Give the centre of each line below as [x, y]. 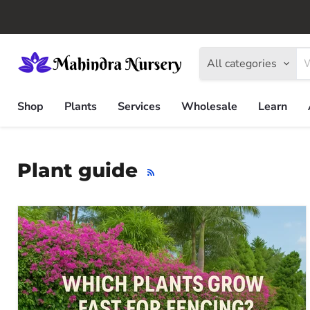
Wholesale [209, 107]
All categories [242, 64]
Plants [81, 107]
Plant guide [77, 170]
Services [139, 107]
